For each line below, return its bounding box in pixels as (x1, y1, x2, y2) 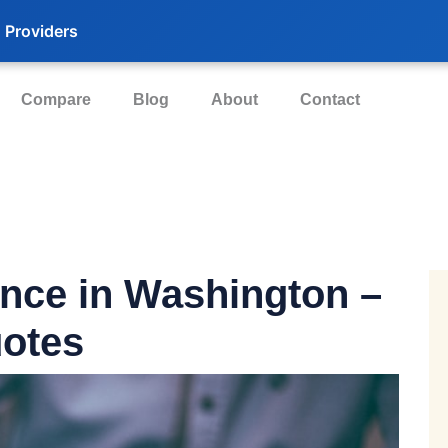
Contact (300, 91, 360, 108)
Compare (21, 91, 91, 108)
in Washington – (67, 272, 382, 316)
